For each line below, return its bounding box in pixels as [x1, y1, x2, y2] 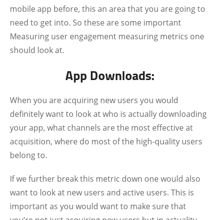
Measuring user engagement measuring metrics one [10, 31, 204, 42]
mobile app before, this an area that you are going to [10, 3, 205, 14]
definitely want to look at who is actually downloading [10, 109, 207, 119]
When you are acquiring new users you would [10, 95, 178, 106]
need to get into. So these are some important [10, 17, 181, 28]
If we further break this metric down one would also [10, 173, 200, 184]
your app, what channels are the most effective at [10, 122, 193, 133]
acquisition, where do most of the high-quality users [10, 136, 202, 147]
